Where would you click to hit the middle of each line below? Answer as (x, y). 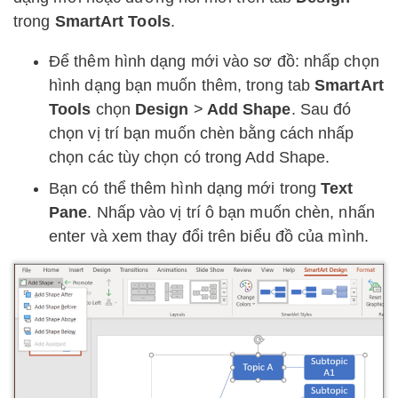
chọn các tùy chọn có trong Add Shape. (190, 157)
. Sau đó (321, 109)
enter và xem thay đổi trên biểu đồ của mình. (209, 236)
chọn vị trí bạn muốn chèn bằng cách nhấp (202, 133)
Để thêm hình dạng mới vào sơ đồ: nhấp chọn (214, 61)
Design (164, 109)
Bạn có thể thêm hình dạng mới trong (185, 188)
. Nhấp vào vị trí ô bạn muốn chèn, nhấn (231, 212)
